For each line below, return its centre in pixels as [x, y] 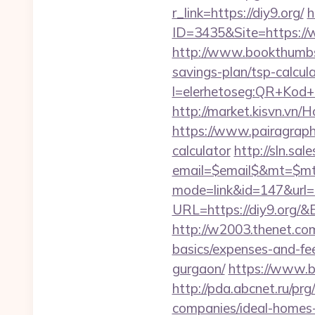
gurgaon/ [198, 269]
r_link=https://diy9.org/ [238, 13]
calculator [201, 150]
